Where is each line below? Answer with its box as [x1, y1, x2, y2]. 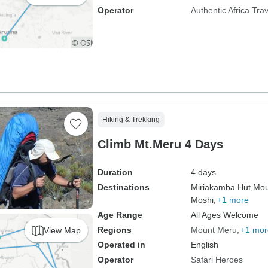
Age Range [97, 210, 142, 220]
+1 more [217, 195, 249, 205]
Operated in [97, 240, 145, 249]
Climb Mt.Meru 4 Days [97, 138, 223, 151]
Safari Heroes [190, 255, 243, 264]
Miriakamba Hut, [190, 182, 253, 192]
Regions [97, 225, 132, 234]
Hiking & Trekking [102, 115, 160, 124]
